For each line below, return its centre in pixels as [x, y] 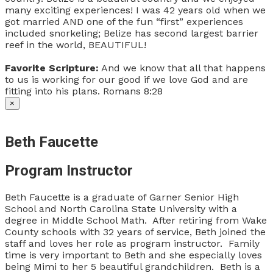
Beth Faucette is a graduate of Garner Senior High [122, 197]
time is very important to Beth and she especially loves [133, 255]
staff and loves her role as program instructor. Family [132, 244]
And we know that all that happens [182, 68]
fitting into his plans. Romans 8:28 [85, 91]
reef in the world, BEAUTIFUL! [77, 44]
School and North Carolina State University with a [121, 209]
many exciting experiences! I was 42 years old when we [135, 10]
